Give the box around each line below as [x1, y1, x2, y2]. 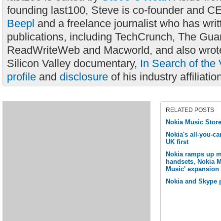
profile [7, 71, 36, 83]
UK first [166, 138, 188, 146]
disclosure [60, 71, 108, 83]
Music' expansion [166, 165, 219, 173]
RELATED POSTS [166, 107, 214, 113]
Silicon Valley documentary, [7, 57, 140, 70]
